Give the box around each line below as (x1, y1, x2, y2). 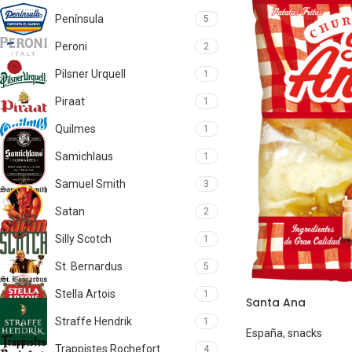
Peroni (55, 40, 87, 53)
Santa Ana (245, 294, 306, 310)
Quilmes (55, 123, 96, 135)
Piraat (55, 95, 85, 108)
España (245, 326, 283, 339)
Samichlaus (55, 150, 113, 163)
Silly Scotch (55, 233, 112, 245)
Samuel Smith (55, 178, 126, 190)
